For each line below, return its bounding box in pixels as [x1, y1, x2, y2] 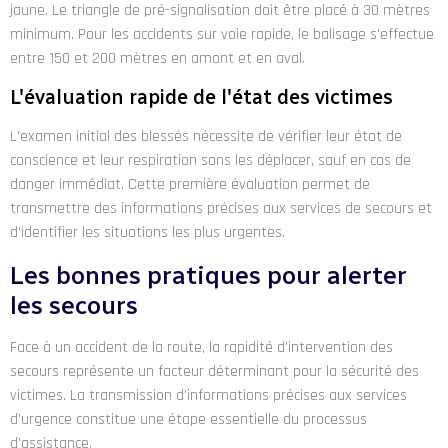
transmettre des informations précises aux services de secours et [10, 198, 432, 220]
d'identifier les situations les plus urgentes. [10, 222, 285, 244]
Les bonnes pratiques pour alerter [10, 259, 407, 290]
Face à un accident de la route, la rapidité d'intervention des [10, 336, 393, 358]
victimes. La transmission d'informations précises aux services [10, 384, 407, 406]
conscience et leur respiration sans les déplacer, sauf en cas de [10, 150, 411, 172]
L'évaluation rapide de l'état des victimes [10, 85, 393, 110]
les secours [10, 289, 138, 320]
